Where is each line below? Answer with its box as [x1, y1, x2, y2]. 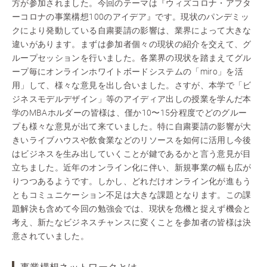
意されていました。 [12, 231, 89, 241]
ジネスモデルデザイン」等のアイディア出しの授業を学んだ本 [12, 94, 252, 104]
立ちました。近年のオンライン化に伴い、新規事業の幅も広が [12, 163, 252, 173]
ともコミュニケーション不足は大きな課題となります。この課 [12, 190, 252, 200]
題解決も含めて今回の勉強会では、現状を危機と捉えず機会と [12, 204, 252, 214]
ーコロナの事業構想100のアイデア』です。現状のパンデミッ [12, 12, 250, 22]
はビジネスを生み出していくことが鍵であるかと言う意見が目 [12, 149, 252, 159]
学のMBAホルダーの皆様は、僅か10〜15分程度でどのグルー [12, 108, 247, 118]
